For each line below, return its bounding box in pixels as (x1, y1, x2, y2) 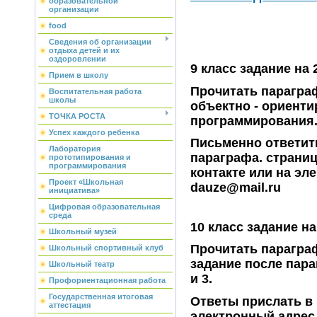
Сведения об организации (49, 38, 151, 46)
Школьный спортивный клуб (49, 243, 163, 252)
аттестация (49, 301, 91, 309)
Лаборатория (49, 144, 100, 153)
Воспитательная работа (49, 87, 142, 96)
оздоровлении (49, 54, 106, 63)
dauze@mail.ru (190, 180, 281, 195)
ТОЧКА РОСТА (49, 112, 105, 120)
